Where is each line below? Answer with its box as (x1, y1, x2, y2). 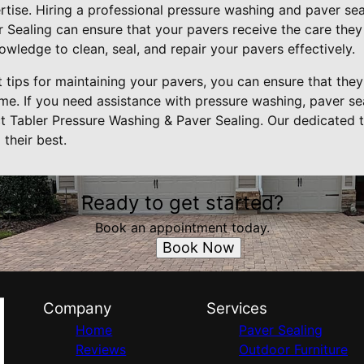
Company (43, 299, 112, 318)
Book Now (162, 239, 235, 256)
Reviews (76, 341, 127, 357)
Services (206, 299, 267, 318)
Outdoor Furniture (238, 341, 348, 357)
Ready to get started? (80, 191, 284, 214)
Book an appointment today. (94, 219, 270, 236)
